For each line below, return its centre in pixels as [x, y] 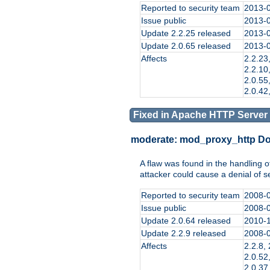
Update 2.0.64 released [186, 220]
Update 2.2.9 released [184, 233]
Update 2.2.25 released [186, 33]
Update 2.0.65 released [186, 46]
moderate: [155, 140]
